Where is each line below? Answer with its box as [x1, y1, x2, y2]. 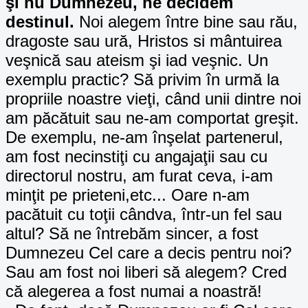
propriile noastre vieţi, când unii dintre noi [5, 89, 301, 108]
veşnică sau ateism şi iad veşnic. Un [5, 50, 268, 69]
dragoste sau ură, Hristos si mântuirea [5, 31, 282, 50]
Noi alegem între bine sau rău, [74, 12, 298, 31]
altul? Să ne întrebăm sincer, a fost [5, 223, 258, 243]
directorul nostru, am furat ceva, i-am [5, 166, 273, 185]
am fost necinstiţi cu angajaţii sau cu [5, 146, 267, 166]
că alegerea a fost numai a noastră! [5, 281, 262, 300]
